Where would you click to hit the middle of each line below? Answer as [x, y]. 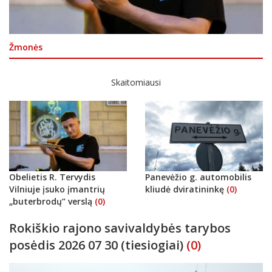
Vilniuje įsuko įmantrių [57, 189]
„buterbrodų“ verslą [52, 201]
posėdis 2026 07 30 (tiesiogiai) [98, 245]
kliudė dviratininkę [186, 189]
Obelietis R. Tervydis [52, 177]
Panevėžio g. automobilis [198, 177]
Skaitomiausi [136, 82]
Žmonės [26, 47]
